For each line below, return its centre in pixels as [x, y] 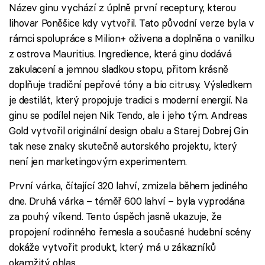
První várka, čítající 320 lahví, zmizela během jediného [128, 186]
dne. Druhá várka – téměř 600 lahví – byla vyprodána [127, 201]
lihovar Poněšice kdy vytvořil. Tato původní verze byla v [132, 23]
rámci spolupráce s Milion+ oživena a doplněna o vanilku [132, 38]
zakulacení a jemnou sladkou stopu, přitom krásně [119, 69]
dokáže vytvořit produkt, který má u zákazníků [113, 247]
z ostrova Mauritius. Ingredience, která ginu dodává [120, 54]
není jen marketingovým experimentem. [98, 161]
